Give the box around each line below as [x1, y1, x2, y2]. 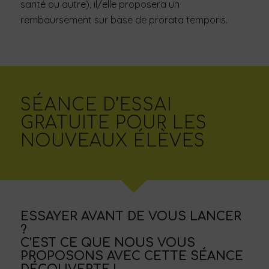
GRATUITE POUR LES [20, 113, 207, 133]
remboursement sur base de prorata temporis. [20, 14, 228, 26]
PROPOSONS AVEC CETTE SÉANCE [20, 249, 243, 263]
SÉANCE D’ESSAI [20, 95, 172, 115]
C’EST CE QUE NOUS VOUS [20, 235, 195, 250]
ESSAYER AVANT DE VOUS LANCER [20, 209, 241, 223]
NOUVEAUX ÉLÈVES [20, 131, 205, 151]
